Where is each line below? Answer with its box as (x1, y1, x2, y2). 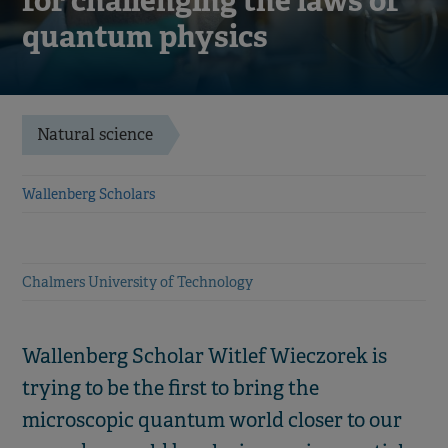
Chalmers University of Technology (22, 272, 253, 291)
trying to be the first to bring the (22, 375, 319, 401)
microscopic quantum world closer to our (22, 407, 402, 433)
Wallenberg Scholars (22, 184, 155, 203)
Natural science (37, 123, 153, 145)
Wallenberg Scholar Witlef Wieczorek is (22, 343, 387, 369)
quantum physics (22, 16, 268, 56)
